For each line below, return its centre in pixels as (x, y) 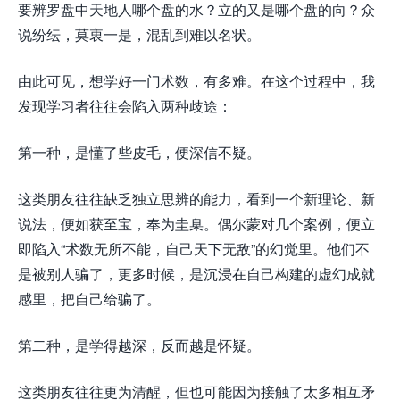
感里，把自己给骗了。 (89, 299)
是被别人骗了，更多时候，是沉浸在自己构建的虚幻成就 (196, 274)
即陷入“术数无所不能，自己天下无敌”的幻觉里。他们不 (194, 249)
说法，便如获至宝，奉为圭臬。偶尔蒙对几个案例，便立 (196, 224)
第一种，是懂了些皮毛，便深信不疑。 (139, 152)
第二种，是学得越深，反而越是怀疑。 (139, 345)
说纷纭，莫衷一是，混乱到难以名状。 (139, 34)
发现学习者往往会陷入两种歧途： (125, 106)
